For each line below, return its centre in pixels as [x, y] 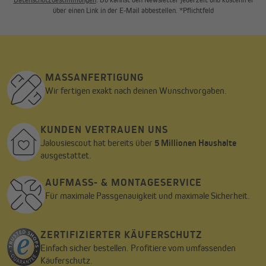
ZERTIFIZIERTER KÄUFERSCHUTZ [122, 235]
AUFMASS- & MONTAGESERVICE [123, 183]
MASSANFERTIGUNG [94, 77]
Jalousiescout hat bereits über [98, 143]
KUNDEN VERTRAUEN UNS [104, 130]
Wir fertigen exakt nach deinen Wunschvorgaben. [136, 91]
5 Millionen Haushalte [196, 143]
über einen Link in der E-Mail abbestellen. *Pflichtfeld [133, 11]
